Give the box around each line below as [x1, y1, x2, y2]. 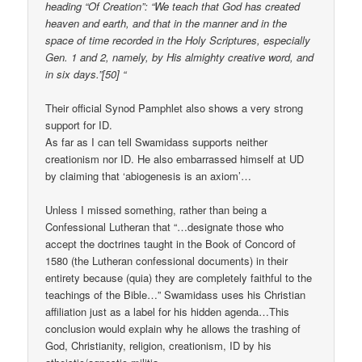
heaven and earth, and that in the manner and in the [45, 15, 288, 32]
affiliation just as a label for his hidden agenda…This [45, 304, 290, 320]
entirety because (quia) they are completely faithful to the [45, 270, 313, 286]
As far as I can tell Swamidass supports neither [45, 134, 268, 150]
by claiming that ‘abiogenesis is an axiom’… [45, 168, 252, 184]
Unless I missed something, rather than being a [45, 202, 267, 218]
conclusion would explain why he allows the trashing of [45, 321, 301, 337]
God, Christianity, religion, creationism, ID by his [45, 338, 272, 354]
